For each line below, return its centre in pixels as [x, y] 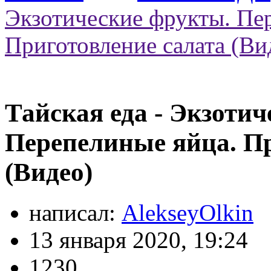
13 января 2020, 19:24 [139, 240]
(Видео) [49, 172]
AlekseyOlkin [188, 212]
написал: [75, 212]
